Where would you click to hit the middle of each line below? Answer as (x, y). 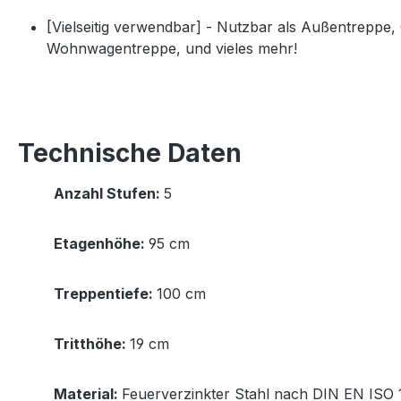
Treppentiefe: (105, 294)
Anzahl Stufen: (109, 194)
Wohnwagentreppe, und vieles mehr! (172, 49)
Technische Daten (130, 154)
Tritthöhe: (92, 344)
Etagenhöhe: (101, 244)
